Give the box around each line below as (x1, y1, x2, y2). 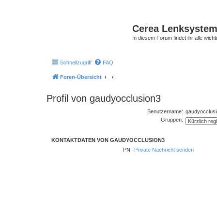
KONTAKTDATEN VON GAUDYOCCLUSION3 (51, 137, 165, 143)
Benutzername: (147, 108, 183, 114)
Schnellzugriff (60, 59, 92, 65)
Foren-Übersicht (60, 74, 102, 80)
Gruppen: (160, 116, 183, 123)
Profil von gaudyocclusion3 (46, 93, 161, 104)
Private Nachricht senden (134, 147, 194, 153)
